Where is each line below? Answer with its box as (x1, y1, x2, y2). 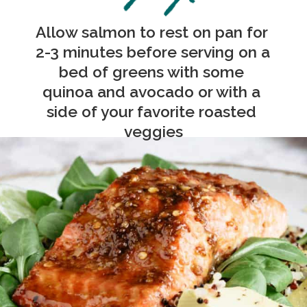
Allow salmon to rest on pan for (36, 23, 269, 42)
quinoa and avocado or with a (42, 83, 260, 101)
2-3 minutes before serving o (36, 43, 249, 62)
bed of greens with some (58, 63, 244, 82)
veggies (123, 123, 183, 141)
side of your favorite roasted (47, 103, 257, 121)
